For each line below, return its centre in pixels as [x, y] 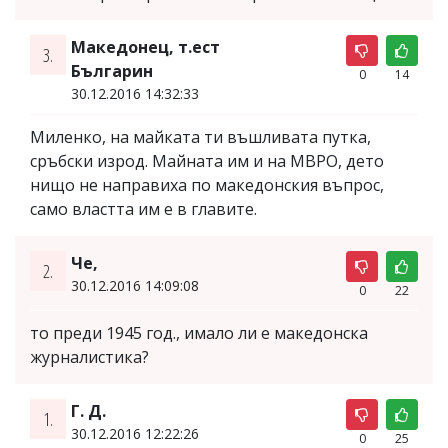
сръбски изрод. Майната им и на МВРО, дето [207, 160]
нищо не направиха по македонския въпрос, [207, 184]
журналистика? [89, 356]
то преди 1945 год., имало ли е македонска [199, 332]
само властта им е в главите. [143, 208]
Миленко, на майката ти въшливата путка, [200, 136]
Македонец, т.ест [145, 46]
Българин [111, 70]
